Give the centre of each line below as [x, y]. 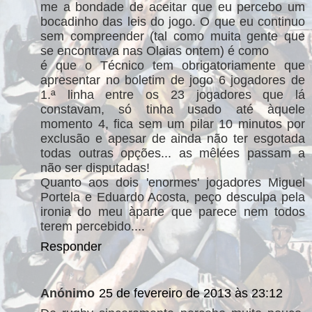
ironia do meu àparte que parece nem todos [173, 211]
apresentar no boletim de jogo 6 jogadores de [173, 80]
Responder [71, 246]
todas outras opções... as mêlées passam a [173, 153]
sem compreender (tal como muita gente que [173, 36]
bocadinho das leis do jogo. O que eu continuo [173, 21]
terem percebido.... [93, 226]
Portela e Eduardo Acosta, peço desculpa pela [173, 197]
